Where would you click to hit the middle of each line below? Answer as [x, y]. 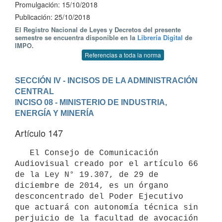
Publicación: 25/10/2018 [53, 17]
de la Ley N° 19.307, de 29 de [87, 175]
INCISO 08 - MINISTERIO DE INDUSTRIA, [91, 102]
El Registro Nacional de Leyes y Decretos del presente [98, 29]
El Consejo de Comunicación [22, 153]
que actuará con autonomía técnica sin [107, 207]
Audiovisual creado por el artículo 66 [107, 164]
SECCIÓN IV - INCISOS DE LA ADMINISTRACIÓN [106, 80]
